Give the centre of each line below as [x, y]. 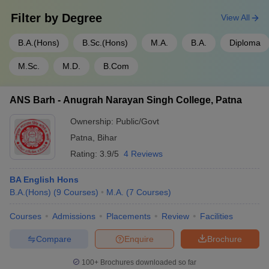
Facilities [216, 216]
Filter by [36, 18]
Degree [82, 18]
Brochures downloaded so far [147, 262]
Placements [128, 216]
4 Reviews [143, 154]
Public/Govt [138, 121]
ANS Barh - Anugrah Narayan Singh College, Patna [126, 100]
